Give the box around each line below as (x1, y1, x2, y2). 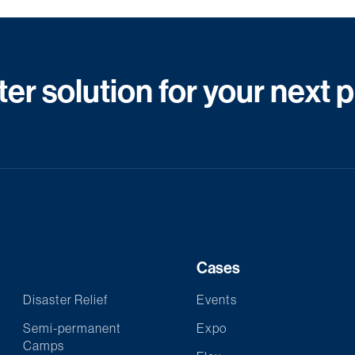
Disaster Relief (23, 292, 109, 307)
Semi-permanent (23, 321, 122, 335)
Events (196, 292, 237, 307)
